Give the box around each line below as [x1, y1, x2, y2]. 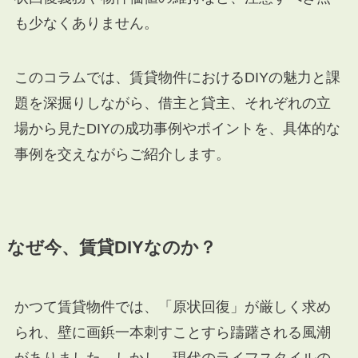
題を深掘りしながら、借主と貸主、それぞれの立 [14, 95, 331, 112]
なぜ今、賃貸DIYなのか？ [6, 238, 217, 258]
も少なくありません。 [14, 15, 158, 32]
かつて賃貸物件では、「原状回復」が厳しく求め [14, 299, 331, 316]
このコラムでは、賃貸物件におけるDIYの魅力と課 [14, 70, 340, 86]
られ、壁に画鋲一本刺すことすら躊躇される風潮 [14, 324, 331, 341]
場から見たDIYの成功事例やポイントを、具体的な [14, 121, 340, 137]
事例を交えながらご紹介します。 [14, 146, 230, 163]
